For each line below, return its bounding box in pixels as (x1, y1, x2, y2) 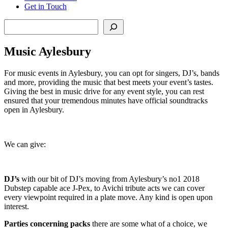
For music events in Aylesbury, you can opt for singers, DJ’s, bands (4, 68, 219, 77)
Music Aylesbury (4, 44, 91, 58)
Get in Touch (24, 2, 67, 11)
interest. (4, 202, 29, 211)
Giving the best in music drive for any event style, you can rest (4, 87, 204, 96)
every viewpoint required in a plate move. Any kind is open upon (4, 192, 213, 202)
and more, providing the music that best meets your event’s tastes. (4, 77, 213, 87)
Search (4, 18, 25, 27)
